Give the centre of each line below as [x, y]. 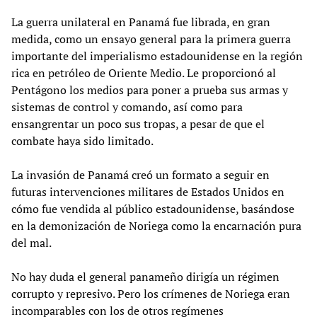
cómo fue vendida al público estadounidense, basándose [153, 208]
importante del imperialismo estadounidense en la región [157, 56]
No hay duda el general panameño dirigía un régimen [145, 276]
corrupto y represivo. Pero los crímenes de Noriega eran [151, 293]
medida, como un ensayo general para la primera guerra [151, 39]
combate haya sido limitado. [82, 140]
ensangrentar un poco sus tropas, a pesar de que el [138, 123]
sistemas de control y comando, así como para [127, 106]
